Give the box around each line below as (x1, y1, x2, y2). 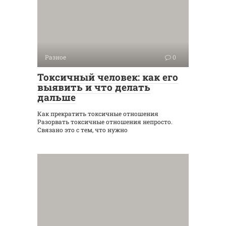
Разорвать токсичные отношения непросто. (37, 118, 173, 126)
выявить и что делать (37, 81, 150, 94)
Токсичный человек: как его (37, 71, 178, 84)
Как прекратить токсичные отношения (37, 109, 158, 118)
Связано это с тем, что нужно (37, 126, 128, 134)
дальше (37, 91, 76, 104)
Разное (45, 53, 66, 62)
